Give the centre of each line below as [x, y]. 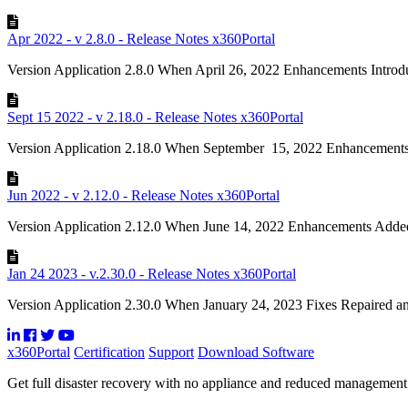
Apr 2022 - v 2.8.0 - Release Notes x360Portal [141, 38]
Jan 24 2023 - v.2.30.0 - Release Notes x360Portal [152, 273]
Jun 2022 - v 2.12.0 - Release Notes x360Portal [143, 195]
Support [171, 352]
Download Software [256, 352]
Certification [109, 352]
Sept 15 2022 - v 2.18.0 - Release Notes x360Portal [155, 117]
